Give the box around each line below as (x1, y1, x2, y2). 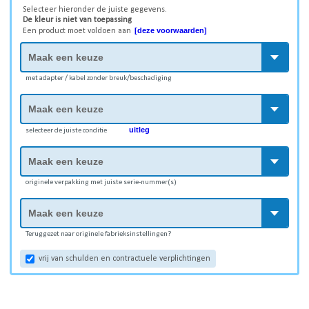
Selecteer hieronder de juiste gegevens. (23, 6, 167, 14)
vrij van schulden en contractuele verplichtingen (39, 255, 210, 263)
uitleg (129, 126, 150, 134)
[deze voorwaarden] (134, 26, 207, 34)
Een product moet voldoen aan (23, 27, 133, 35)
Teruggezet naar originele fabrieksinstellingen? (26, 230, 171, 238)
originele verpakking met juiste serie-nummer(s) (26, 179, 177, 186)
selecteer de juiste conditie (26, 127, 115, 134)
